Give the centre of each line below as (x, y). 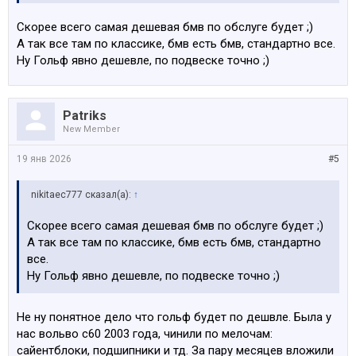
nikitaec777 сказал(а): (82, 195)
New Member (91, 129)
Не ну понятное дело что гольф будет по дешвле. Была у (174, 317)
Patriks (85, 116)
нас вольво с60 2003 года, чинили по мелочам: (145, 334)
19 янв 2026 (44, 159)
